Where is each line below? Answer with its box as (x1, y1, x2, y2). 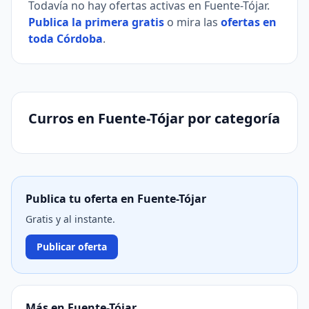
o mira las (164, 14, 221, 30)
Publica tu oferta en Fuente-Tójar (26, 191, 206, 206)
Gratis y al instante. (26, 212, 115, 226)
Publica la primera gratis (28, 14, 164, 30)
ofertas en (221, 14, 277, 30)
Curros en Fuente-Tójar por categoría (28, 109, 280, 128)
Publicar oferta (37, 240, 107, 253)
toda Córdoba (28, 31, 103, 46)
